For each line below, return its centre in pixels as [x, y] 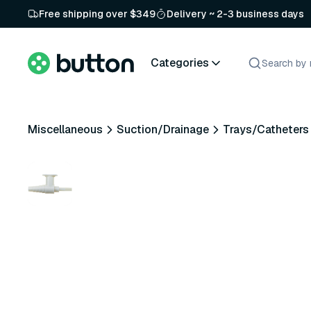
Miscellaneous [65, 129]
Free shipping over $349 [97, 14]
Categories [180, 62]
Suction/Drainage [163, 129]
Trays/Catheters [266, 129]
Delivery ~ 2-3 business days [235, 14]
